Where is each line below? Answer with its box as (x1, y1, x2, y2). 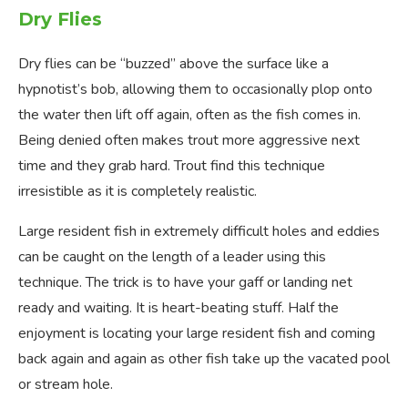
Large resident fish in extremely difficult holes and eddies (18, 221, 380, 242)
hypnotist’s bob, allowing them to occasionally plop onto (18, 79, 372, 100)
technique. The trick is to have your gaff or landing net (18, 272, 352, 293)
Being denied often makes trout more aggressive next (18, 130, 360, 151)
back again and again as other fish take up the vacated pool (18, 349, 390, 370)
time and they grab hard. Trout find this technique (18, 156, 325, 177)
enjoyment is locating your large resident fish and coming (18, 323, 375, 344)
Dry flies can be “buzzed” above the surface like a (18, 54, 329, 75)
